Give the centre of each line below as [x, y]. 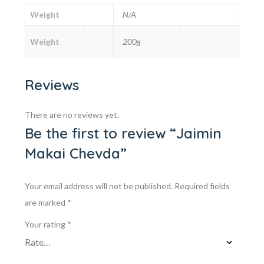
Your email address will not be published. [99, 186]
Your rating [46, 224]
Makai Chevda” [76, 153]
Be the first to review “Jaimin [123, 133]
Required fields [202, 186]
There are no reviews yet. [72, 115]
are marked [46, 202]
